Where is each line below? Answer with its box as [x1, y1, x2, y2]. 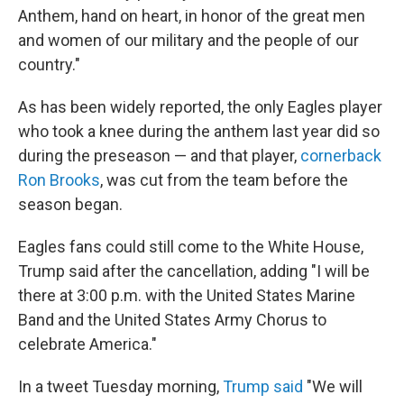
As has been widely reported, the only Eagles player [18, 97, 382, 116]
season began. [18, 195, 123, 214]
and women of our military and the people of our [18, 31, 359, 50]
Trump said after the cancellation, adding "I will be [18, 262, 370, 280]
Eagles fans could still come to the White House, [18, 237, 363, 256]
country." [18, 55, 80, 74]
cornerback [300, 146, 381, 165]
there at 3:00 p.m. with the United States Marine [18, 286, 355, 305]
